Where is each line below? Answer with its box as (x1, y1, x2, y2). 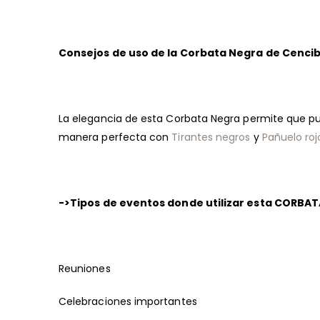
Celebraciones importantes (59, 294, 197, 309)
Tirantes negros (171, 129, 251, 144)
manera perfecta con (59, 129, 172, 144)
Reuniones (59, 261, 111, 276)
